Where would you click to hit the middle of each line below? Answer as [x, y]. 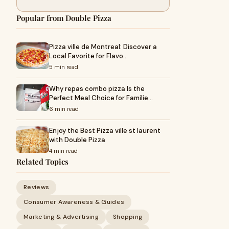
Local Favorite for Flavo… [88, 56]
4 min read [63, 151]
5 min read [64, 67]
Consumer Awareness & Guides [74, 202]
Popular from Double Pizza [64, 18]
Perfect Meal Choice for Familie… [101, 98]
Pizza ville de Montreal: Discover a [103, 47]
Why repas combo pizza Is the [97, 89]
